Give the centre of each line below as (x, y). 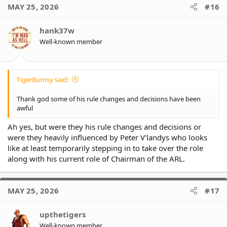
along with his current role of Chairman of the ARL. (96, 159)
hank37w (57, 31)
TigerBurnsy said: (43, 79)
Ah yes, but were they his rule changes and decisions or (104, 127)
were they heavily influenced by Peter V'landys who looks (107, 138)
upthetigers (63, 215)
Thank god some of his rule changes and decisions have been (109, 99)
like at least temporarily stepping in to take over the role (105, 148)
